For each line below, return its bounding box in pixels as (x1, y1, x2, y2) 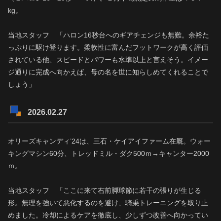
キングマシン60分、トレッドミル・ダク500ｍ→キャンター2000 (8, 149, 209, 157)
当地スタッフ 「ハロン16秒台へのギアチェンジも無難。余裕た (8, 31, 209, 39)
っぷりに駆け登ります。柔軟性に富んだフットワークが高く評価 (8, 43, 208, 51)
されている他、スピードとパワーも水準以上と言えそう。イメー (8, 55, 208, 64)
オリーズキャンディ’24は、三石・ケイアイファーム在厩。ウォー (8, 137, 211, 145)
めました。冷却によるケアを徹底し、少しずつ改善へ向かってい (8, 211, 208, 220)
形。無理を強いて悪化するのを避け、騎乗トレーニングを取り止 (8, 199, 208, 207)
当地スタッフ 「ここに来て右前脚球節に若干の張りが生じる (8, 186, 201, 195)
